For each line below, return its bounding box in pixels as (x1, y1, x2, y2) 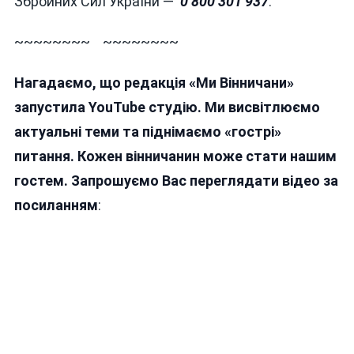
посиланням (13, 197, 98, 214)
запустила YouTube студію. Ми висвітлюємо (13, 99, 320, 116)
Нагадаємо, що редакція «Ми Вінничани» (13, 74, 294, 92)
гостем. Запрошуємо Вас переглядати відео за (13, 172, 338, 190)
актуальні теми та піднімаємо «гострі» (13, 123, 281, 141)
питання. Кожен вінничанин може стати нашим (13, 148, 337, 165)
